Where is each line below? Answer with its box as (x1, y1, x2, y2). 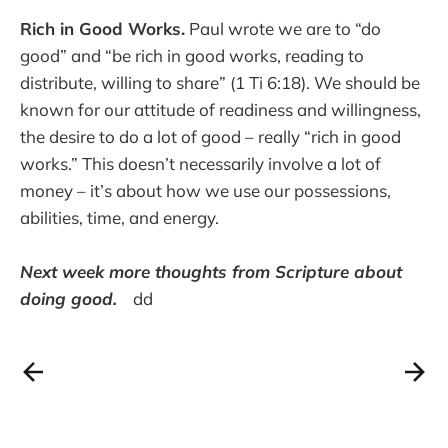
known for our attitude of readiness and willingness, (20, 99, 421, 121)
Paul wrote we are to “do (185, 18, 381, 40)
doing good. (20, 288, 117, 310)
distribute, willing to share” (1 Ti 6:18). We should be (20, 72, 420, 94)
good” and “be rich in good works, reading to (20, 45, 364, 67)
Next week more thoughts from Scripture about (20, 261, 402, 283)
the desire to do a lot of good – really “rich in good (20, 126, 401, 148)
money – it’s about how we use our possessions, (20, 180, 391, 202)
